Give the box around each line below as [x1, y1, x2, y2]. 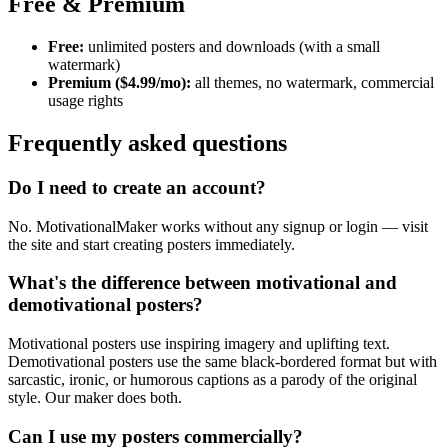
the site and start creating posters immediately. [8, 235, 295, 253]
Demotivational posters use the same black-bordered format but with [8, 353, 437, 371]
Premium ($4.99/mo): [48, 74, 191, 92]
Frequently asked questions [8, 130, 287, 157]
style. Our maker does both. [8, 389, 182, 407]
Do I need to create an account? [8, 176, 266, 198]
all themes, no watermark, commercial [191, 74, 434, 92]
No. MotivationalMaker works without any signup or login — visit [8, 217, 428, 235]
